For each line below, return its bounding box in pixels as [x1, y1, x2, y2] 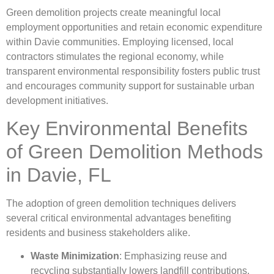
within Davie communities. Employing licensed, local [6, 36, 234, 47]
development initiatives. [6, 95, 108, 106]
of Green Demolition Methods [6, 141, 263, 163]
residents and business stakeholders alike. [6, 228, 190, 239]
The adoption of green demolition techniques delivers [6, 198, 236, 209]
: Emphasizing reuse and [119, 251, 227, 262]
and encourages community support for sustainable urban [6, 80, 254, 91]
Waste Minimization [31, 251, 119, 262]
